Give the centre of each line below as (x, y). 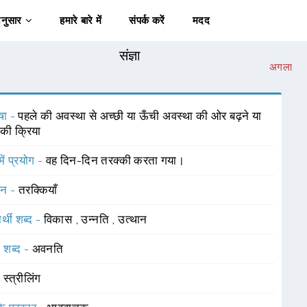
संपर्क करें (147, 21)
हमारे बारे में (81, 21)
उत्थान (133, 219)
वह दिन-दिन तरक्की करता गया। (115, 160)
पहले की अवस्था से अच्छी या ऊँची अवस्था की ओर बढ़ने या (140, 116)
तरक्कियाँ (38, 190)
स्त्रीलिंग (22, 278)
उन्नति (97, 219)
